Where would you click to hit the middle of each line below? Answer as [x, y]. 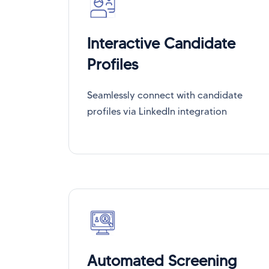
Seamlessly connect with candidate [165, 95]
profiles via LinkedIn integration [157, 111]
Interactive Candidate [161, 43]
